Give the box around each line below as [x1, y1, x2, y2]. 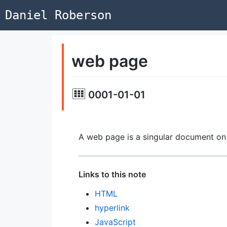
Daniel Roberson [5, 8, 111, 22]
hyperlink [94, 202, 130, 213]
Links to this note [78, 169, 146, 179]
